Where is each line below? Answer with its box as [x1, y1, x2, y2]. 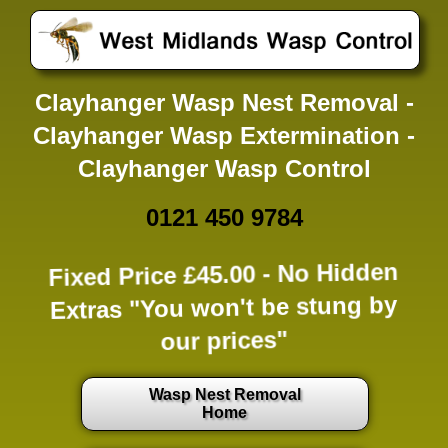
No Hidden [278, 260, 399, 288]
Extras [50, 293, 123, 321]
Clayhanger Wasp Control [77, 154, 371, 182]
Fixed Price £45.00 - [49, 260, 278, 288]
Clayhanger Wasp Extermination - [33, 121, 415, 149]
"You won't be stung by [122, 293, 398, 321]
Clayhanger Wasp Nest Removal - [34, 88, 414, 116]
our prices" [160, 326, 288, 354]
